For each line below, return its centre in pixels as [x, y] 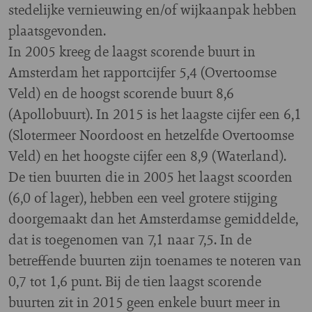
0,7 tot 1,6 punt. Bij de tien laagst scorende [135, 281]
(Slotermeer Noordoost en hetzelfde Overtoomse [151, 135]
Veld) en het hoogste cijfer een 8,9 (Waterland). [147, 156]
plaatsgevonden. [57, 31]
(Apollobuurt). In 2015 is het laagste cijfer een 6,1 [155, 114]
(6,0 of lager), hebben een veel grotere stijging [143, 198]
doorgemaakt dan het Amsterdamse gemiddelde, [153, 219]
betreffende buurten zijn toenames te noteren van [155, 260]
